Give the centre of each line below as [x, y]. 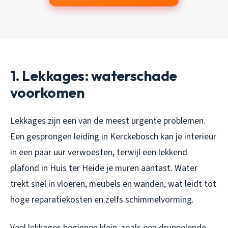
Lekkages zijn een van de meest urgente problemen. [108, 121]
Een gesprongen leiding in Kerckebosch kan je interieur [113, 136]
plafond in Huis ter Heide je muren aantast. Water [104, 168]
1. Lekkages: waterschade [94, 75]
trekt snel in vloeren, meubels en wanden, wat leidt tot [113, 184]
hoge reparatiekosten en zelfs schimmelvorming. [102, 199]
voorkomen [47, 92]
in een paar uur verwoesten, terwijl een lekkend [99, 152]
